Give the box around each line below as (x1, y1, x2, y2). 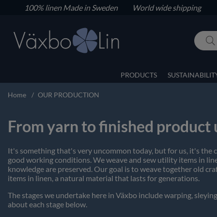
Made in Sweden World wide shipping (62, 3, 201, 12)
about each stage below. (8, 200, 87, 209)
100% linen (24, 3, 63, 12)
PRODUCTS (121, 70, 157, 79)
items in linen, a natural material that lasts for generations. (8, 173, 200, 183)
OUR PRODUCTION (38, 90, 99, 99)
